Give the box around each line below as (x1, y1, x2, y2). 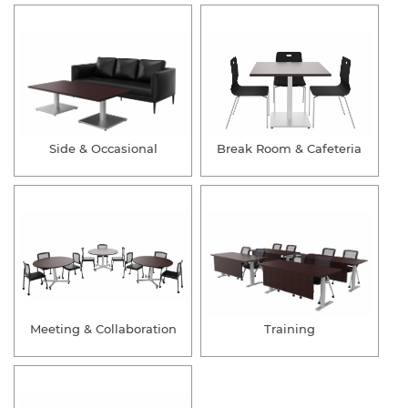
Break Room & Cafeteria (217, 141, 362, 157)
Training (263, 321, 315, 337)
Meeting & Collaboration (29, 321, 177, 337)
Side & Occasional (48, 141, 158, 157)
